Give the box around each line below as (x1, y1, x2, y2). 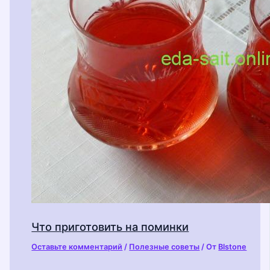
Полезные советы (129, 242, 200, 252)
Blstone (218, 242, 247, 252)
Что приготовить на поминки (31, 219, 189, 233)
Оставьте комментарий (31, 242, 123, 252)
